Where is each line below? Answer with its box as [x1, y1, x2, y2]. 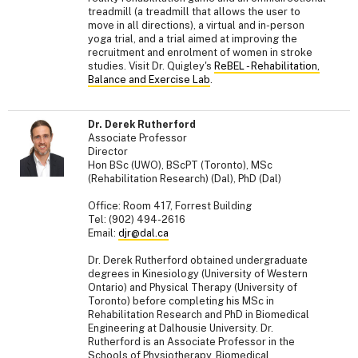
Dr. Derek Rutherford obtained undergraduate [88, 254, 308, 267]
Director [88, 145, 128, 158]
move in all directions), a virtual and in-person [88, 18, 304, 31]
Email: [88, 227, 118, 240]
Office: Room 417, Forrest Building [88, 200, 252, 213]
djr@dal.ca [118, 227, 169, 240]
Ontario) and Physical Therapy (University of [88, 281, 297, 294]
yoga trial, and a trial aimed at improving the [88, 32, 297, 45]
